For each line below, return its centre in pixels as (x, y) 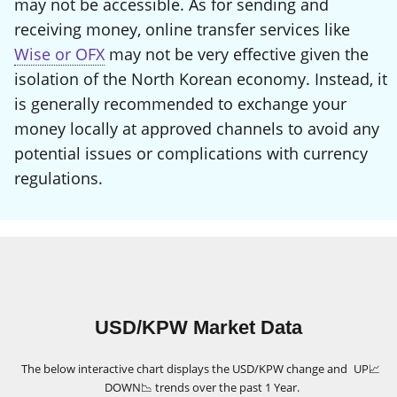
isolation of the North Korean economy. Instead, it (201, 79)
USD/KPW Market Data (198, 327)
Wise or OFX (59, 54)
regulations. (58, 179)
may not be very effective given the (237, 54)
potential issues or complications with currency (191, 154)
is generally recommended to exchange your (180, 104)
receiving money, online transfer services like (182, 30)
